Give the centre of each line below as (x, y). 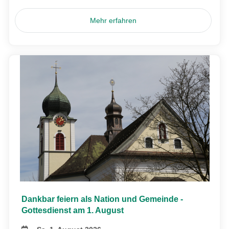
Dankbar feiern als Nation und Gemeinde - (102, 199)
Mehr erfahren (113, 20)
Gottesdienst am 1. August (73, 210)
